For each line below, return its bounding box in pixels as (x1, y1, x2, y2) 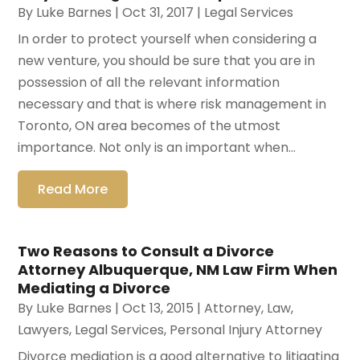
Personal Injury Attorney (170, 320, 323, 339)
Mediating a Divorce (18, 277, 171, 298)
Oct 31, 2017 (122, 2, 194, 22)
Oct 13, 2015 (122, 298, 194, 317)
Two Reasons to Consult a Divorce (18, 240, 275, 261)
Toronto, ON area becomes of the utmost (18, 116, 281, 135)
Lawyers (18, 320, 70, 339)
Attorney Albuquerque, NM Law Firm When (18, 259, 338, 280)
